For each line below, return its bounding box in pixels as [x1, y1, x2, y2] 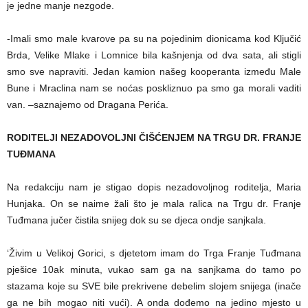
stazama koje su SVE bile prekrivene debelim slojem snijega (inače [7, 280, 301, 291]
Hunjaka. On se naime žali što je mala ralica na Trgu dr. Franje [7, 197, 301, 209]
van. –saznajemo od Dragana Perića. [7, 98, 168, 110]
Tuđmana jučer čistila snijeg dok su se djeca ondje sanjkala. [7, 214, 266, 225]
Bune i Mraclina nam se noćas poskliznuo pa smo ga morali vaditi [7, 82, 301, 93]
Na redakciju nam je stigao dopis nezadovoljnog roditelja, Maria [7, 181, 301, 192]
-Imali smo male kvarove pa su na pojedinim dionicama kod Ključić [7, 32, 301, 44]
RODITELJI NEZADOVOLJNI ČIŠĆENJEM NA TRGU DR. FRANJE [7, 131, 301, 143]
